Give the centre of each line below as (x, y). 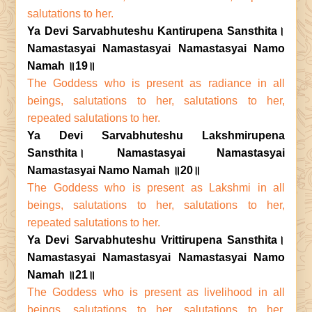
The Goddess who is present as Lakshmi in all (156, 188)
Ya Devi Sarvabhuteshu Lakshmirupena (156, 135)
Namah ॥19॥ (61, 66)
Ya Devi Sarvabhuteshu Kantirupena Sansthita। (156, 31)
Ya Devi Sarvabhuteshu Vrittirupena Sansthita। (156, 240)
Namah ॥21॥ (61, 275)
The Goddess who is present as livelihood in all (156, 292)
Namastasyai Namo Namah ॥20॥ (114, 170)
